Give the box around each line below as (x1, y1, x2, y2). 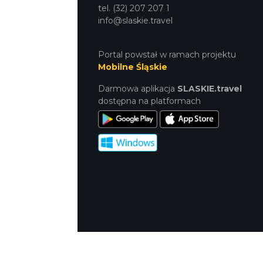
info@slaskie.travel (98, 15, 173, 26)
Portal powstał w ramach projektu (98, 49, 236, 60)
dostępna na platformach (98, 95, 201, 106)
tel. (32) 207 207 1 (98, 2, 170, 14)
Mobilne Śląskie (98, 61, 167, 72)
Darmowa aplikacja (98, 83, 177, 94)
